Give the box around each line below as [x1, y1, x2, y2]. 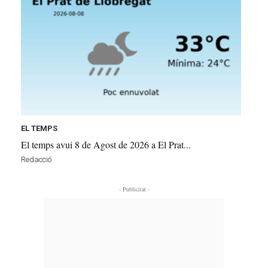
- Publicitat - [118, 184, 150, 193]
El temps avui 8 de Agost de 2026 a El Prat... [21, 138, 191, 151]
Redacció [21, 154, 51, 164]
